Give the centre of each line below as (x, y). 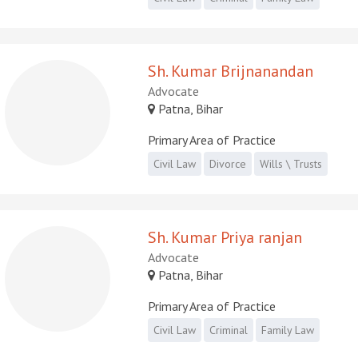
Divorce (228, 163)
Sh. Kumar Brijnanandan (231, 71)
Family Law (288, 330)
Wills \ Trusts (291, 163)
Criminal (229, 330)
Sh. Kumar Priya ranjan (225, 237)
